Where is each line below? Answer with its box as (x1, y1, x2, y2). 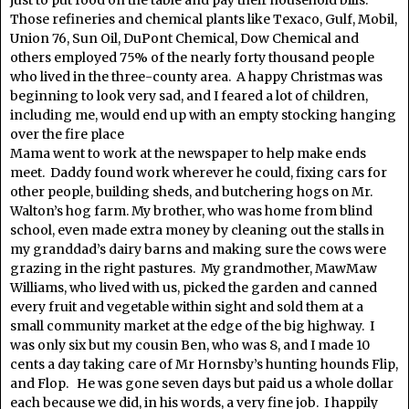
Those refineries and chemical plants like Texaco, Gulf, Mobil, (10, 11, 397, 27)
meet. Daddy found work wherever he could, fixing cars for (10, 164, 387, 181)
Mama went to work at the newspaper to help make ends (10, 145, 366, 162)
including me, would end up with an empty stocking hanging (10, 107, 396, 123)
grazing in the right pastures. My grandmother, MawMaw (10, 260, 377, 277)
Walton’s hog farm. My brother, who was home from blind (10, 203, 372, 219)
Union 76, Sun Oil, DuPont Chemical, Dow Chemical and (10, 30, 359, 47)
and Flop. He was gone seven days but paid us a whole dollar (10, 375, 393, 392)
